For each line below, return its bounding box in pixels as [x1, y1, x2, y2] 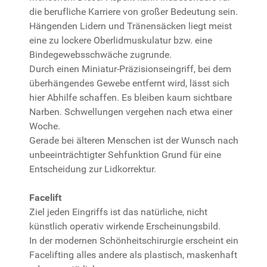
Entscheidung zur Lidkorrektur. [29, 163, 156, 175]
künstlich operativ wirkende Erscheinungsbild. [29, 221, 221, 232]
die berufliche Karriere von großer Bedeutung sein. [29, 6, 238, 18]
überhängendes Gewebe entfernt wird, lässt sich [29, 77, 229, 89]
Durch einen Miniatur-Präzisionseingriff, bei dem [29, 63, 231, 75]
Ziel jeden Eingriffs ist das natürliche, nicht [29, 206, 207, 218]
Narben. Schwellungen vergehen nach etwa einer [29, 106, 232, 118]
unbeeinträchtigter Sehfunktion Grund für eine [29, 149, 221, 161]
